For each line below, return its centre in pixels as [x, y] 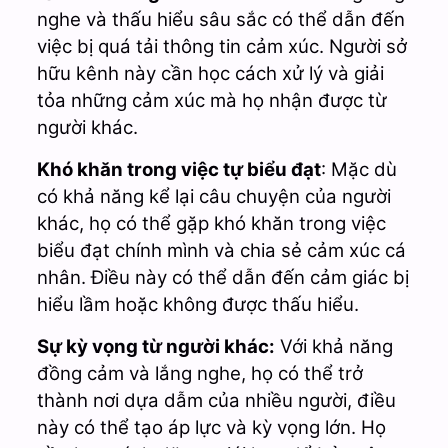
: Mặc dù [358, 169]
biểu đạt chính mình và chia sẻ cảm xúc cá [221, 250]
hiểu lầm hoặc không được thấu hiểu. [197, 304]
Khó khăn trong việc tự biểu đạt [178, 169]
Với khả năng [333, 346]
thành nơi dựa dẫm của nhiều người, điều [216, 400]
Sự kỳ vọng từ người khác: [155, 346]
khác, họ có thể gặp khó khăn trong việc [211, 223]
